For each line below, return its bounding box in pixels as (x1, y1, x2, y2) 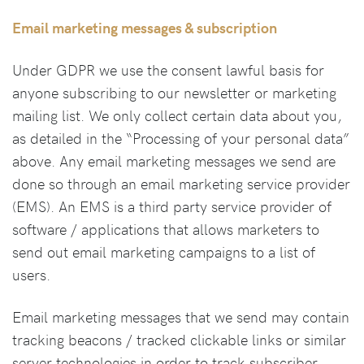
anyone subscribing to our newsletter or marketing (12, 82, 336, 102)
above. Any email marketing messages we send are (12, 150, 336, 171)
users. (12, 264, 50, 284)
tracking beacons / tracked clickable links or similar (12, 329, 346, 349)
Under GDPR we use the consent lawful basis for (12, 59, 324, 80)
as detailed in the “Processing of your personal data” (12, 128, 349, 148)
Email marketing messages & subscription (12, 17, 277, 37)
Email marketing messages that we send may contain (12, 306, 349, 327)
